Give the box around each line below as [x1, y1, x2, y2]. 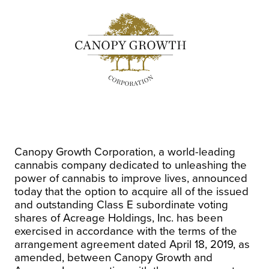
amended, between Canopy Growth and [14, 250, 213, 264]
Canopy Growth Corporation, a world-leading [14, 145, 235, 159]
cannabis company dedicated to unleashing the [14, 158, 247, 172]
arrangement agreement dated [14, 237, 169, 251]
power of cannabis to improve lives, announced [14, 171, 247, 185]
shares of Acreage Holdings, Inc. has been [14, 211, 223, 225]
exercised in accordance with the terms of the [14, 224, 237, 238]
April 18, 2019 [169, 237, 233, 251]
